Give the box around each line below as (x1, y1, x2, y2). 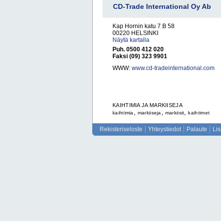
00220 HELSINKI (112, 30, 158, 37)
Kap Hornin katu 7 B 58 (112, 23, 175, 30)
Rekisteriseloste (100, 126, 143, 133)
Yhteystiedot (148, 126, 181, 133)
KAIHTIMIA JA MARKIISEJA (112, 102, 183, 108)
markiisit (165, 110, 184, 115)
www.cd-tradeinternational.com (132, 65, 215, 72)
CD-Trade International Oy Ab (113, 2, 211, 10)
